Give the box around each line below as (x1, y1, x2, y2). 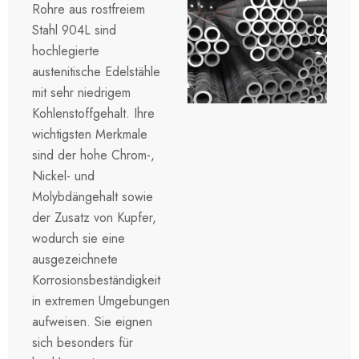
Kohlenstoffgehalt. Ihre (32, 103, 155, 123)
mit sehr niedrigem (32, 83, 131, 102)
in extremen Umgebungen (32, 291, 170, 310)
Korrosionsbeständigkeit (32, 270, 160, 289)
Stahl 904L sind (32, 20, 116, 39)
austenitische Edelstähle (32, 62, 160, 81)
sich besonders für (32, 333, 133, 352)
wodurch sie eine (32, 228, 125, 248)
